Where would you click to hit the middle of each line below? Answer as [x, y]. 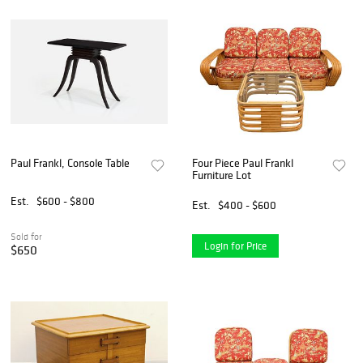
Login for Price [236, 246]
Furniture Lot [222, 175]
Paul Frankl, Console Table [70, 162]
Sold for [26, 236]
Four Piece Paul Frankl [243, 162]
